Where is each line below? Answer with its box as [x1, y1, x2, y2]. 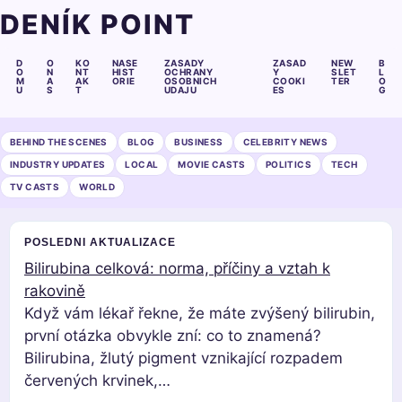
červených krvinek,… [24, 371, 170, 389]
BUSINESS [174, 136, 223, 147]
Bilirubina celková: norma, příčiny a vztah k [24, 259, 330, 277]
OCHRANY [163, 66, 213, 77]
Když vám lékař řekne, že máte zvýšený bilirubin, [24, 304, 375, 322]
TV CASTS [10, 181, 60, 192]
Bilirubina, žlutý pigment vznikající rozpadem [24, 349, 343, 367]
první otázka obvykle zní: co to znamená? [24, 327, 321, 345]
